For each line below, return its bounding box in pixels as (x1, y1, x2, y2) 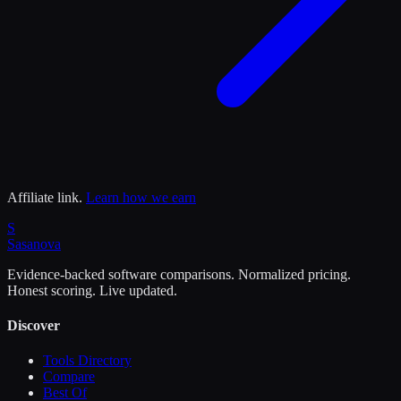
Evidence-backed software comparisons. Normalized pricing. (7, 266, 351, 282)
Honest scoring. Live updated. (7, 282, 177, 298)
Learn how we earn (86, 189, 196, 205)
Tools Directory (43, 353, 132, 369)
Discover (7, 318, 60, 334)
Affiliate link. (7, 189, 82, 205)
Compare (43, 369, 95, 385)
